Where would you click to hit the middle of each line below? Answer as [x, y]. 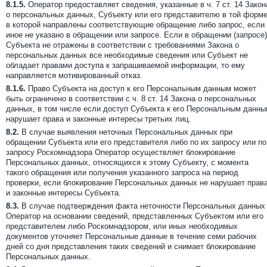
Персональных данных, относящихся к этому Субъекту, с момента [127, 162]
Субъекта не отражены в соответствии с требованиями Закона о [122, 45]
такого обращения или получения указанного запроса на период [122, 173]
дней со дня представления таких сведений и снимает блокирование [131, 246]
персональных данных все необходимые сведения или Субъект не [127, 55]
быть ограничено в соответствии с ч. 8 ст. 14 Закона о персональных [131, 99]
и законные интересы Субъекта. [63, 193]
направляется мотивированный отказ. [74, 75]
